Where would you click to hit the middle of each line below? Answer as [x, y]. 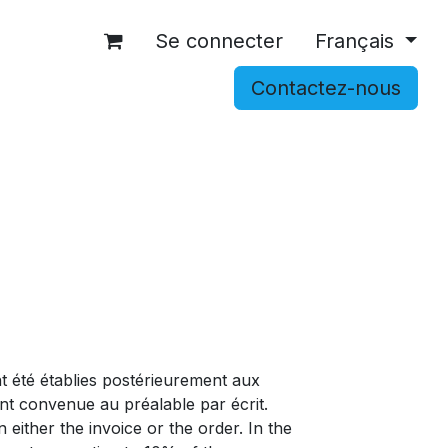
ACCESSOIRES [196, 144]
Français [354, 41]
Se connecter [218, 41]
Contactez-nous [326, 88]
